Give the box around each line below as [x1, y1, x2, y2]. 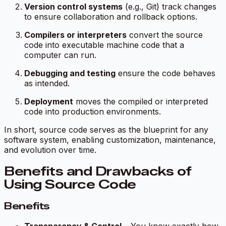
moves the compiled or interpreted [73, 96, 208, 107]
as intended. [24, 78, 70, 89]
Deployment [24, 96, 73, 107]
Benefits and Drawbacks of [4, 164, 192, 179]
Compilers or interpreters [24, 30, 127, 40]
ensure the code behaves [116, 68, 215, 79]
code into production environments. [24, 106, 161, 117]
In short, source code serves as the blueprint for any [4, 125, 208, 135]
